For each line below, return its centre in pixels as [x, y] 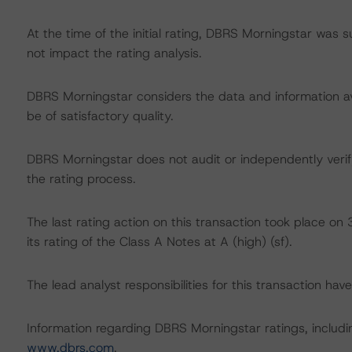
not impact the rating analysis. [114, 53]
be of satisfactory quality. [100, 116]
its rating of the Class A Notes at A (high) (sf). [159, 242]
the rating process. [81, 179]
